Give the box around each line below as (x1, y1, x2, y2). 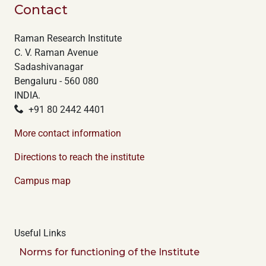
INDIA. (14, 90, 40, 101)
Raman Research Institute (14, 33, 122, 44)
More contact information (14, 128, 121, 139)
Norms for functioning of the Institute (19, 246, 199, 258)
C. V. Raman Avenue (14, 47, 98, 58)
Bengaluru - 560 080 (14, 75, 99, 87)
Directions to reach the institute (14, 151, 144, 163)
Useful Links (14, 227, 66, 239)
